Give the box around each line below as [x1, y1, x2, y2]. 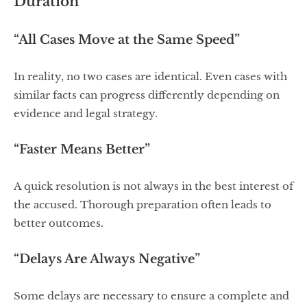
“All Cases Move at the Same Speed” [14, 32, 240, 47]
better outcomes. [14, 216, 103, 230]
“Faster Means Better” [14, 141, 150, 157]
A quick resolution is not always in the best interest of [14, 179, 293, 193]
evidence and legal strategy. [14, 106, 158, 120]
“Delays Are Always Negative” [14, 251, 200, 267]
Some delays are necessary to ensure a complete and [14, 288, 289, 302]
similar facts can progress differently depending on [14, 88, 280, 101]
